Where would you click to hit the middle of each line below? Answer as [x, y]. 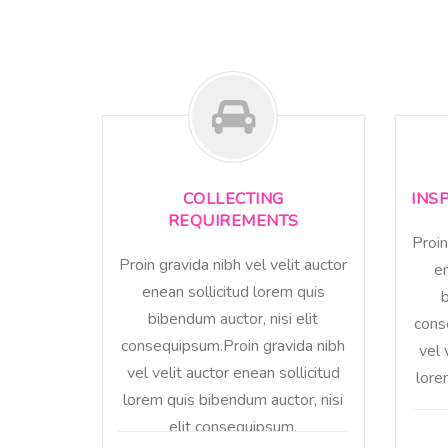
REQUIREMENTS [233, 221]
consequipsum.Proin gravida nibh [233, 346]
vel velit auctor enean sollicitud [233, 373]
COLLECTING [233, 199]
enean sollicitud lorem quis [233, 292]
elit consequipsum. [233, 427]
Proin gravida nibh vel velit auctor [233, 265]
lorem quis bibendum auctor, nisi [233, 400]
